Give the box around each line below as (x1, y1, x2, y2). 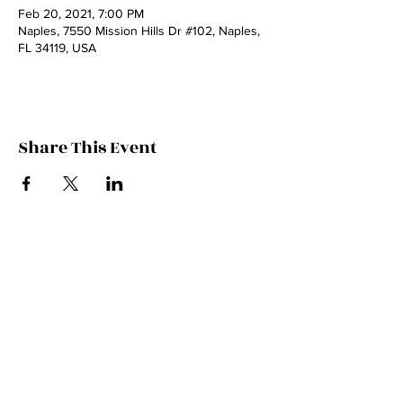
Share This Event (18, 135, 157, 160)
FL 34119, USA (18, 40, 96, 55)
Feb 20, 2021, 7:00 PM (18, 6, 144, 21)
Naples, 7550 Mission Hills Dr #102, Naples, (18, 23, 260, 38)
